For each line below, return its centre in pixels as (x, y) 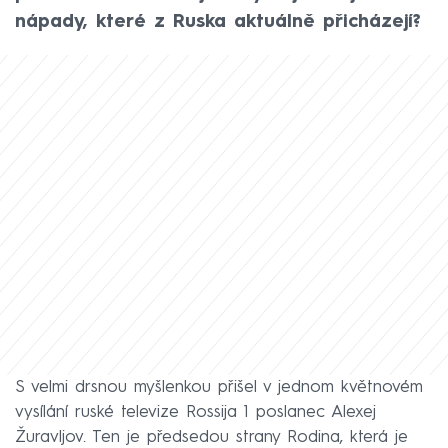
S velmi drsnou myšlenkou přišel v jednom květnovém (219, 387)
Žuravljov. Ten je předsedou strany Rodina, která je (211, 437)
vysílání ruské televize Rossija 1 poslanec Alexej (195, 412)
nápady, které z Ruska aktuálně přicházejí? (218, 21)
